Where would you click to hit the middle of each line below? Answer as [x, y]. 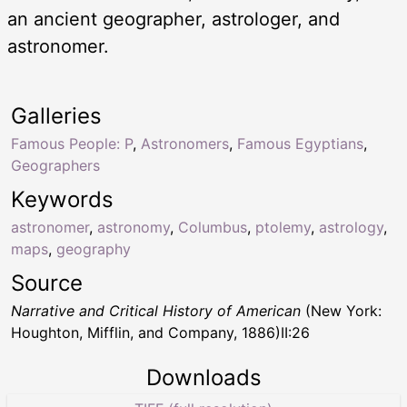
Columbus [213, 227]
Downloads [203, 377]
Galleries [56, 115]
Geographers [55, 165]
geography [94, 248]
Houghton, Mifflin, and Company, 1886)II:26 [160, 332]
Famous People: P [72, 143]
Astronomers [185, 143]
